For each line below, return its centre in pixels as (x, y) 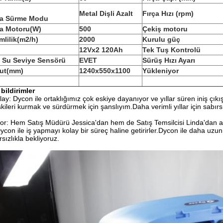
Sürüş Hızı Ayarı (169, 60)
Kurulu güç (161, 39)
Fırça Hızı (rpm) (168, 13)
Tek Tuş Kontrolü (171, 50)
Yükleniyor (161, 71)
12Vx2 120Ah (101, 50)
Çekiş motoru (165, 29)
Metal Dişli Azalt (106, 13)
